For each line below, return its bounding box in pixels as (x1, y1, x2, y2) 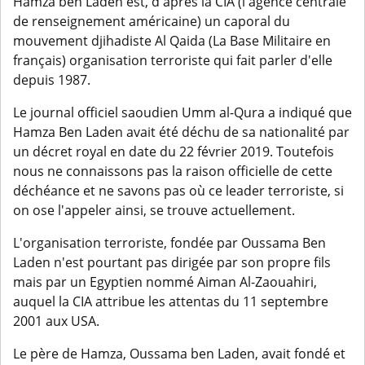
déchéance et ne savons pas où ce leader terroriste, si (13, 182, 344, 200)
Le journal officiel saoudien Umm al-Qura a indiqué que (13, 103, 352, 122)
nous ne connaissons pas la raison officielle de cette (13, 162, 332, 181)
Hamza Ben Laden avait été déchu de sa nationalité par (13, 123, 350, 142)
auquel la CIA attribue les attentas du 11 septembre (13, 292, 328, 311)
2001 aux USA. (13, 312, 99, 331)
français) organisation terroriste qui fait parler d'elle (13, 51, 332, 70)
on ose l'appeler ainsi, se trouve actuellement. (13, 201, 295, 220)
